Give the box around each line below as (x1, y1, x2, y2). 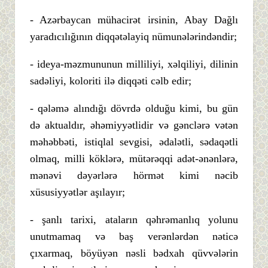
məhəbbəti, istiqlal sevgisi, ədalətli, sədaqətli (30, 135, 238, 148)
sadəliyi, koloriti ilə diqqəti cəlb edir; (30, 74, 191, 87)
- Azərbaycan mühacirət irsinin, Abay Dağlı (30, 13, 238, 26)
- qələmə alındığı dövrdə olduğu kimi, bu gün (30, 102, 238, 114)
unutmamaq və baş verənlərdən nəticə (30, 230, 238, 242)
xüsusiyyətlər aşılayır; (30, 185, 125, 198)
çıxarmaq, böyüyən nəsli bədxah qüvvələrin (30, 246, 238, 259)
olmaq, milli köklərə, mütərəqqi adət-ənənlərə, (30, 152, 238, 165)
